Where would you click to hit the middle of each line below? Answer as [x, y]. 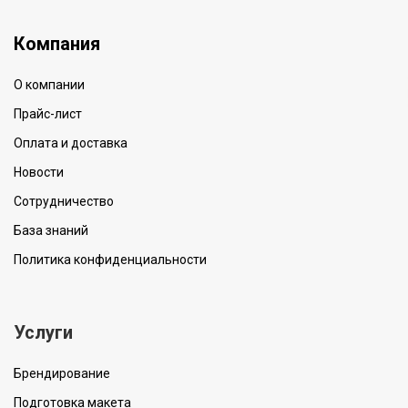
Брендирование [62, 374]
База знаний [51, 231]
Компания [57, 44]
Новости [39, 173]
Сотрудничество [64, 202]
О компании [49, 85]
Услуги [43, 333]
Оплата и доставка [71, 143]
